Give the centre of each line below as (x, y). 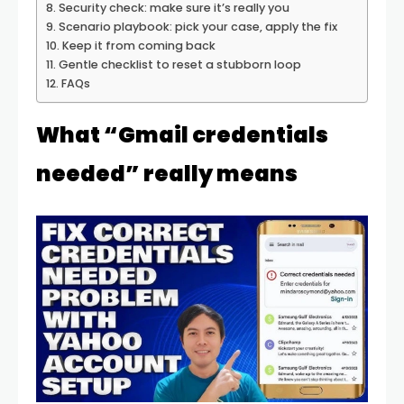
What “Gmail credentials (182, 135)
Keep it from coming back (138, 46)
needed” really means (167, 174)
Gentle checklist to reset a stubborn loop (179, 64)
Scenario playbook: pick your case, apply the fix (197, 27)
